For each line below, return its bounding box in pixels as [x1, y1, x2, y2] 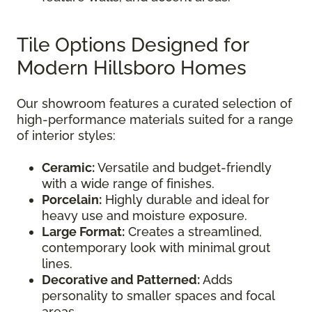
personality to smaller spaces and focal [42, 288, 274, 304]
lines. [42, 256, 72, 272]
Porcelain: [42, 192, 102, 208]
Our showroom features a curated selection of [17, 96, 292, 111]
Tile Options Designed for [17, 33, 249, 57]
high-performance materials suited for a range [17, 112, 293, 127]
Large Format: [42, 224, 125, 240]
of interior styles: [17, 128, 116, 143]
